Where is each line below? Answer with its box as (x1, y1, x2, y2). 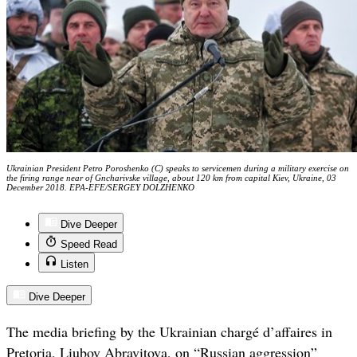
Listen (61, 258, 88, 271)
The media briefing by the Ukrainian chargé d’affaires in (6, 322, 332, 342)
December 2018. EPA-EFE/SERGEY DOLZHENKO (6, 182, 194, 193)
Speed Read (61, 238, 117, 251)
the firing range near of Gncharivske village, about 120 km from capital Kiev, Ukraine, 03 (6, 173, 336, 183)
